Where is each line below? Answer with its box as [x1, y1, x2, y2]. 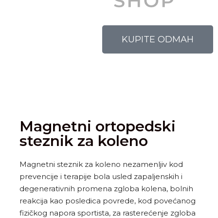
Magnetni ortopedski [19, 117, 176, 136]
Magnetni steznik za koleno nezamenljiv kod [19, 160, 183, 169]
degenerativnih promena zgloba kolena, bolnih [19, 184, 193, 194]
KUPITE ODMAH [122, 34, 194, 45]
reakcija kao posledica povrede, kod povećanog [19, 196, 196, 206]
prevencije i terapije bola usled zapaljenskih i [19, 172, 182, 182]
